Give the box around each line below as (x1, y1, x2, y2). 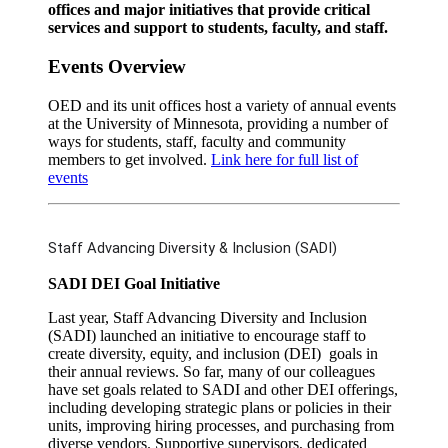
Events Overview (48, 56, 186, 78)
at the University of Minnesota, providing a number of (48, 114, 388, 132)
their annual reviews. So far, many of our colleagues (48, 362, 375, 380)
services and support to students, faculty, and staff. (48, 19, 388, 37)
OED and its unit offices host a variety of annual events (48, 96, 396, 114)
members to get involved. (48, 150, 211, 168)
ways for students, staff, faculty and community (48, 132, 346, 150)
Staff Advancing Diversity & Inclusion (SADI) (48, 238, 337, 257)
